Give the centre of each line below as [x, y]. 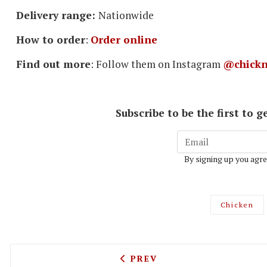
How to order [51, 40]
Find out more [53, 64]
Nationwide [126, 15]
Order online [124, 40]
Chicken [237, 205]
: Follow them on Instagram [157, 64]
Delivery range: [57, 15]
